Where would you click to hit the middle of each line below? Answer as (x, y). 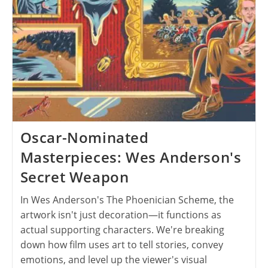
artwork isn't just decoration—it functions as (121, 215)
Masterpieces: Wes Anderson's (131, 157)
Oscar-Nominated (84, 137)
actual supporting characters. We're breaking (122, 230)
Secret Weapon (74, 177)
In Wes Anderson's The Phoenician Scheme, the (127, 200)
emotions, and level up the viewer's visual (113, 260)
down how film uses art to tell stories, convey (121, 245)
